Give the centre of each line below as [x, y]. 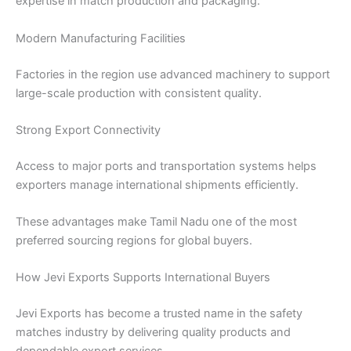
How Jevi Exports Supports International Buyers [143, 278]
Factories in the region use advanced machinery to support [173, 74]
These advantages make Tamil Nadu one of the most [156, 222]
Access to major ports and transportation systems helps [166, 166]
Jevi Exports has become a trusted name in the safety [159, 314]
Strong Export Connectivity [88, 130]
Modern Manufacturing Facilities [101, 38]
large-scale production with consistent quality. [139, 93]
